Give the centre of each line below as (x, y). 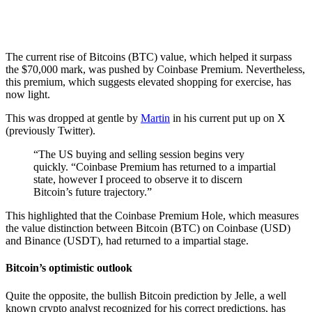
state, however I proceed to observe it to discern (138, 180)
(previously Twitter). (50, 131)
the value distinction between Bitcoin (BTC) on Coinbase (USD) (148, 228)
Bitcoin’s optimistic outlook (69, 268)
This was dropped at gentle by (73, 118)
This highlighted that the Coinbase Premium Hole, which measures (152, 216)
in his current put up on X (228, 118)
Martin (155, 118)
